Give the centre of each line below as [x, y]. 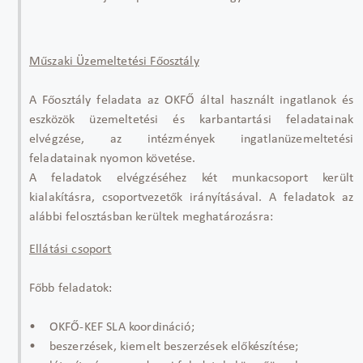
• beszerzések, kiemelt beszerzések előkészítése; [164, 346]
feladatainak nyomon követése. [113, 158]
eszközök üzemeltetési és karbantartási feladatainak [191, 120]
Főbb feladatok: [71, 288]
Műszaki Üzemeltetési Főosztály [114, 61]
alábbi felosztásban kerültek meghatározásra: [152, 217]
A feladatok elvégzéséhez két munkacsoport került [191, 178]
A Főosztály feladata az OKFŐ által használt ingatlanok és [191, 100]
